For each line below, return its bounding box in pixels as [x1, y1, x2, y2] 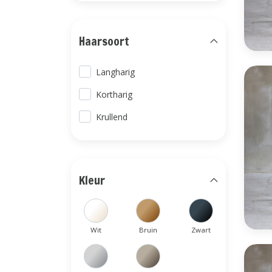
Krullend [96, 111, 128, 123]
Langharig [96, 66, 135, 78]
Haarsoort [79, 33, 129, 49]
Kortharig [96, 89, 133, 100]
